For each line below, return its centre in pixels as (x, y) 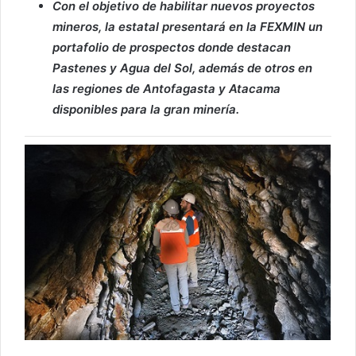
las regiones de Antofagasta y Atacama (166, 89)
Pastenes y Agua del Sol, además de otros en (182, 68)
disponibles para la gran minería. (146, 110)
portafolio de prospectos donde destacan (172, 48)
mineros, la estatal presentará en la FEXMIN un (188, 27)
